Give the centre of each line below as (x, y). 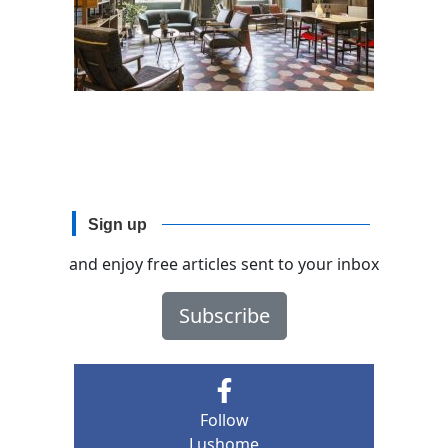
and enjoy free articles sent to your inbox (224, 264)
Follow (224, 420)
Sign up (118, 225)
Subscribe (224, 316)
